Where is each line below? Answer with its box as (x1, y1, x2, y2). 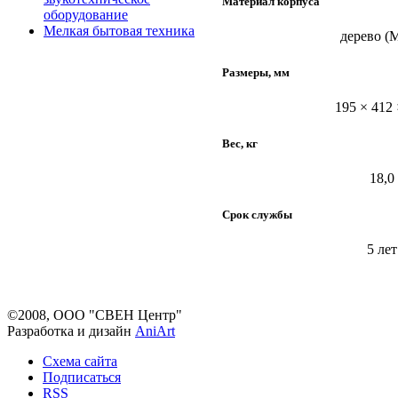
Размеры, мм (222, 65, 290, 79)
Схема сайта (43, 354, 117, 369)
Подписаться (43, 370, 121, 385)
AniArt (135, 323, 175, 338)
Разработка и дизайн (7, 323, 135, 338)
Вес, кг (222, 136, 258, 150)
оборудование (44, 7, 128, 22)
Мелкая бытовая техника (44, 23, 195, 38)
